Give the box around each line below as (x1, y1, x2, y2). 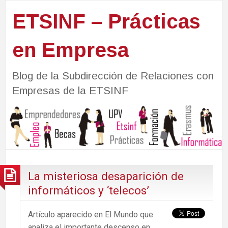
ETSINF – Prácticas (12, 10, 201, 33)
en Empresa (12, 38, 129, 61)
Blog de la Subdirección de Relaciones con (12, 69, 214, 81)
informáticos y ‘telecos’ (28, 183, 149, 197)
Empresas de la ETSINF (12, 84, 128, 96)
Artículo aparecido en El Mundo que (28, 209, 153, 219)
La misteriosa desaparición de (28, 169, 184, 183)
